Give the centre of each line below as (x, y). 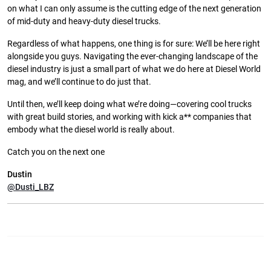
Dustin (20, 174)
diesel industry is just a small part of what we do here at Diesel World (134, 69)
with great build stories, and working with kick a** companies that (129, 117)
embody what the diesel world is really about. (91, 129)
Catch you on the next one (56, 152)
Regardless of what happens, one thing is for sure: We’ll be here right (134, 44)
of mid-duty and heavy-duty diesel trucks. (84, 21)
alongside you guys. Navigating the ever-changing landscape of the (132, 56)
